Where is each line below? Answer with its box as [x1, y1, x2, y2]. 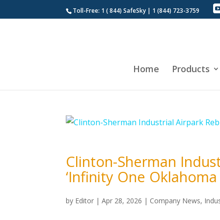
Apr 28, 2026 [102, 196, 142, 205]
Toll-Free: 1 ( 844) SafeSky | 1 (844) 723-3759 [73, 6, 200, 15]
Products [172, 63, 210, 75]
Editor [75, 196, 94, 205]
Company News [150, 196, 201, 205]
